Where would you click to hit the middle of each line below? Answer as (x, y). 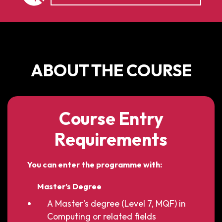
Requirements (111, 139)
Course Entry (111, 118)
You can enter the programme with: (95, 164)
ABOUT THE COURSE (111, 70)
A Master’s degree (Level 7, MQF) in (116, 203)
